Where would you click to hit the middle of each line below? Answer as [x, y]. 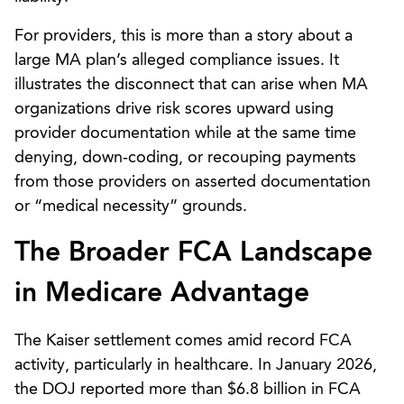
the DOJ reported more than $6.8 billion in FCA [188, 389]
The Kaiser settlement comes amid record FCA [183, 340]
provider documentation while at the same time [185, 133]
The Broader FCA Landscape [193, 253]
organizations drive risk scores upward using [174, 109]
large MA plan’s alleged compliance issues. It [177, 60]
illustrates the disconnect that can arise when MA [191, 84]
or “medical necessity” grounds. [131, 206]
